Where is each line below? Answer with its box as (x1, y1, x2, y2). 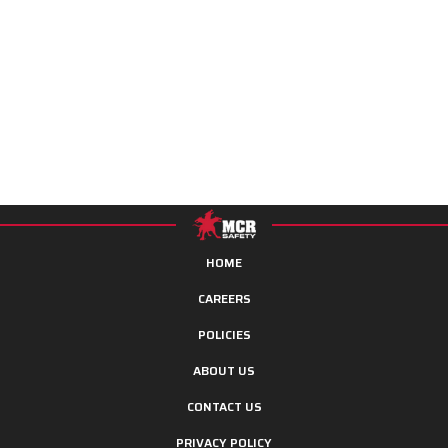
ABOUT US (193, 360, 255, 380)
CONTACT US (186, 396, 262, 416)
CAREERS (197, 288, 251, 308)
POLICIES (197, 324, 251, 344)
